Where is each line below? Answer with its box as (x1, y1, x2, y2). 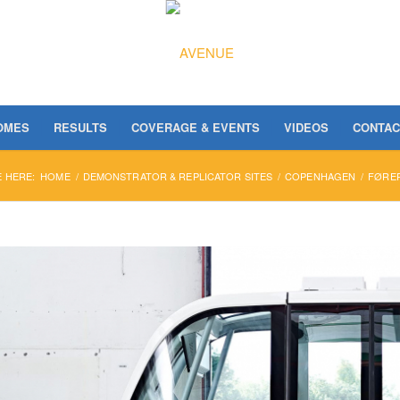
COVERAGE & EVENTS (131, 119, 261, 136)
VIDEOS (284, 119, 329, 136)
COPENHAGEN (285, 169, 356, 183)
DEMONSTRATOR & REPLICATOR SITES (82, 169, 273, 183)
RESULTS (54, 119, 108, 136)
